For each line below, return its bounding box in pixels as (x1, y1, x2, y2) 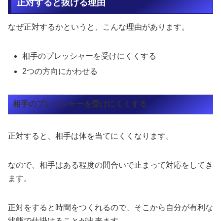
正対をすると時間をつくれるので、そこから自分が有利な (8, 203, 213, 212)
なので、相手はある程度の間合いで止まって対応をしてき (8, 160, 213, 169)
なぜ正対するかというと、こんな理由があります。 (8, 23, 189, 32)
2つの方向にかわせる (22, 67, 98, 75)
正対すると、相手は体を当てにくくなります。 (8, 131, 174, 140)
